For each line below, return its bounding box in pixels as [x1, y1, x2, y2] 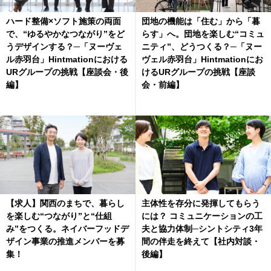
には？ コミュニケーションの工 [142, 211, 263, 221]
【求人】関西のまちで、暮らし [6, 198, 125, 209]
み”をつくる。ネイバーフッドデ [6, 224, 129, 234]
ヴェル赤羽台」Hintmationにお [142, 54, 263, 65]
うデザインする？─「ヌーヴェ [6, 42, 122, 52]
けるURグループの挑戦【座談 [142, 67, 255, 77]
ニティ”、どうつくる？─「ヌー [142, 42, 262, 52]
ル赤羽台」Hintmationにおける [6, 54, 128, 65]
